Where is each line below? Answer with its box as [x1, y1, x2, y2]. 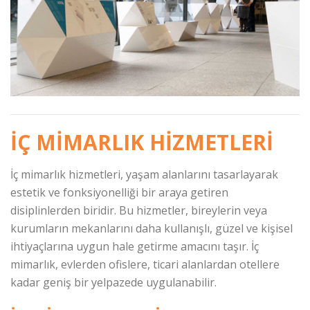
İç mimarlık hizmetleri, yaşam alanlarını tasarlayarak [10, 167, 278, 183]
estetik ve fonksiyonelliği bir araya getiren [10, 185, 228, 201]
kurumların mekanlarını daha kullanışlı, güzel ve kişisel [10, 221, 293, 237]
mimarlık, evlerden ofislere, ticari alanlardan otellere [10, 257, 280, 273]
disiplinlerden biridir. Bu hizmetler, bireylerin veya [10, 203, 267, 219]
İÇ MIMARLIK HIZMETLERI [10, 128, 273, 157]
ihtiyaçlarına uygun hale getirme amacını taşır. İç [10, 239, 259, 255]
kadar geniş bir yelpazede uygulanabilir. [10, 275, 217, 291]
